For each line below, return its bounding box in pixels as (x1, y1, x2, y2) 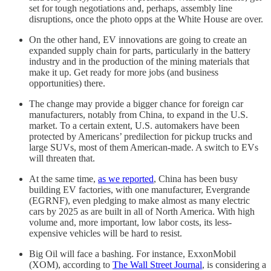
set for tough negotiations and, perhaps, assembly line (29, 2, 232, 13)
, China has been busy (154, 173, 238, 184)
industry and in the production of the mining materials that (29, 56, 249, 67)
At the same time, (29, 173, 98, 184)
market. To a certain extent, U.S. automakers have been (29, 120, 240, 131)
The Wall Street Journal (113, 259, 202, 270)
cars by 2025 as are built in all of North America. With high (29, 206, 255, 217)
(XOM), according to (29, 259, 113, 270)
